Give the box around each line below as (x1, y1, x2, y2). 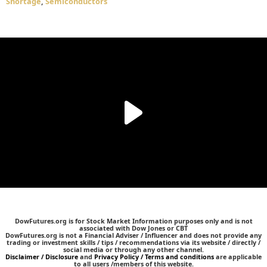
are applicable (214, 252, 262, 262)
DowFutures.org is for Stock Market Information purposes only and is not (14, 216, 253, 226)
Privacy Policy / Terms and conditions (94, 252, 214, 262)
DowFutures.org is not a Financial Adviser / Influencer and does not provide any (5, 231, 262, 240)
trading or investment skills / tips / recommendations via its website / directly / (7, 238, 260, 247)
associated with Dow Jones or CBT (79, 223, 188, 233)
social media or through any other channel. (63, 245, 204, 254)
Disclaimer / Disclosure (5, 252, 80, 262)
